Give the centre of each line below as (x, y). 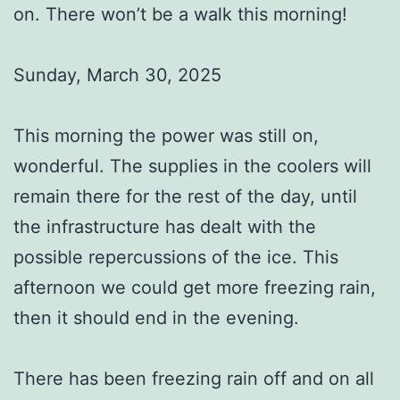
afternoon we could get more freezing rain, (195, 287)
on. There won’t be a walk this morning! (180, 14)
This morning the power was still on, (166, 135)
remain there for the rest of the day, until (185, 196)
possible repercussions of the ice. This (176, 257)
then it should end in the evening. (156, 317)
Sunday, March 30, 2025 (117, 75)
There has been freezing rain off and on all (194, 378)
